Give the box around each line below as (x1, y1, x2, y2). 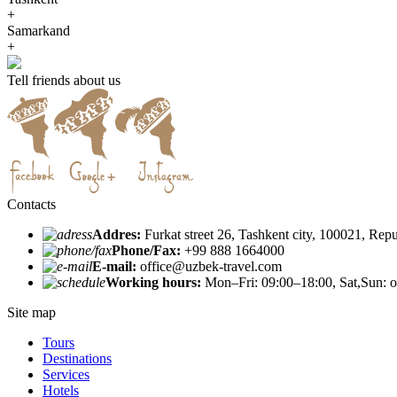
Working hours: (105, 274, 201, 290)
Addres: (92, 226, 141, 242)
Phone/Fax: (112, 242, 181, 258)
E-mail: (92, 258, 136, 274)
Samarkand (7, 22, 70, 38)
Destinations (43, 350, 112, 366)
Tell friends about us (7, 72, 121, 88)
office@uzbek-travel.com (136, 258, 282, 274)
